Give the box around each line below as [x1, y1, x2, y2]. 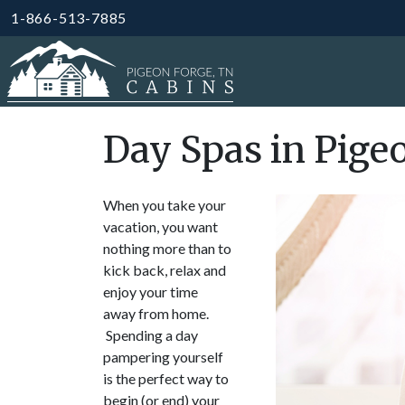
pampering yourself [103, 348, 223, 365]
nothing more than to [103, 240, 231, 257]
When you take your [103, 196, 226, 213]
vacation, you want [103, 218, 218, 235]
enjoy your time [103, 283, 198, 300]
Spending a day [103, 326, 198, 344]
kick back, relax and [103, 261, 226, 278]
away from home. [103, 305, 209, 322]
